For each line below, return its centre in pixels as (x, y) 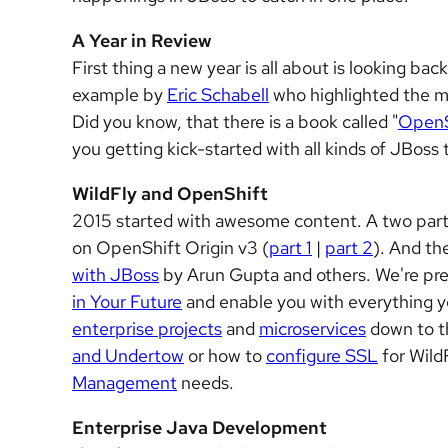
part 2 (349, 247)
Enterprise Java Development (199, 427)
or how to (225, 355)
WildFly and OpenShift (170, 193)
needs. (205, 382)
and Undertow (128, 355)
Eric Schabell (218, 94)
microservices (312, 328)
